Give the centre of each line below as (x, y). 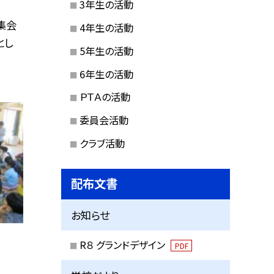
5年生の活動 (106, 50)
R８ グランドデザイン (123, 245)
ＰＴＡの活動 (105, 97)
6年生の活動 (106, 74)
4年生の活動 (106, 28)
